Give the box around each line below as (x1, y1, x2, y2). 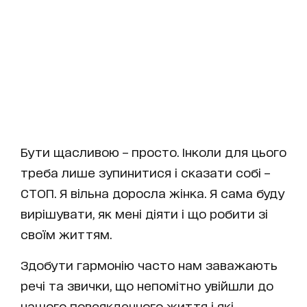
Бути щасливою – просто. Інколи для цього (21, 145, 286, 158)
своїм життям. (21, 227, 112, 241)
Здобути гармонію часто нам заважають (21, 258, 278, 271)
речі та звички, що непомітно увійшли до (21, 278, 273, 292)
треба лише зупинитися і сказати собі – (21, 165, 270, 179)
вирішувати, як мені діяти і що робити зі (21, 206, 268, 220)
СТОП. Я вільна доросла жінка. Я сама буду (21, 186, 284, 199)
